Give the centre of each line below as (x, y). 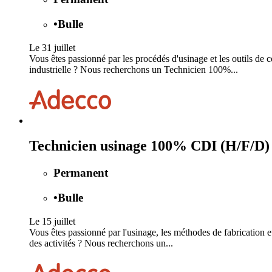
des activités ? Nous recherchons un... (101, 243)
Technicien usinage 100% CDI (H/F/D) (149, 146)
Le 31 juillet (52, 47)
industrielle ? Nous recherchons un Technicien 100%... (134, 69)
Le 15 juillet (52, 221)
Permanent (81, 173)
